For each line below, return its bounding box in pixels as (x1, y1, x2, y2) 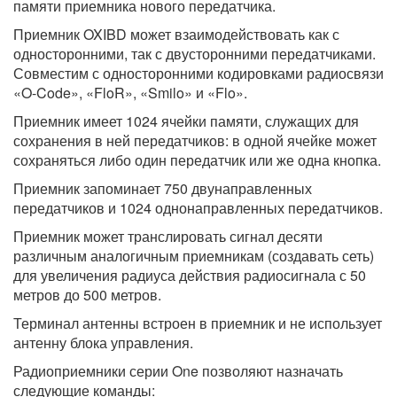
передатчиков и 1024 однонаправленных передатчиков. (13, 198, 383, 219)
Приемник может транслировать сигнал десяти (13, 226, 323, 247)
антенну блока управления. (13, 332, 193, 354)
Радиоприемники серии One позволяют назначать (13, 361, 343, 382)
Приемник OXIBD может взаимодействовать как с (13, 24, 339, 45)
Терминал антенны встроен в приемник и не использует (13, 313, 382, 334)
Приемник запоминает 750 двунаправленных (13, 178, 312, 199)
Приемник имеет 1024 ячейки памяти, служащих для (13, 111, 359, 132)
